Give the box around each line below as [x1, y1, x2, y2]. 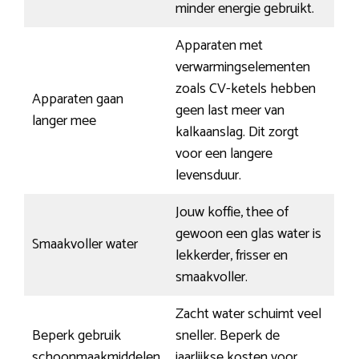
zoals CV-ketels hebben [175, 77, 316, 102]
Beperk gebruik [32, 324, 121, 349]
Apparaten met [175, 34, 263, 58]
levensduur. [175, 163, 241, 188]
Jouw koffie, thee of [175, 200, 288, 225]
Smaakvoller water [32, 232, 138, 257]
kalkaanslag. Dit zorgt [175, 120, 299, 145]
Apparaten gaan [32, 87, 123, 112]
